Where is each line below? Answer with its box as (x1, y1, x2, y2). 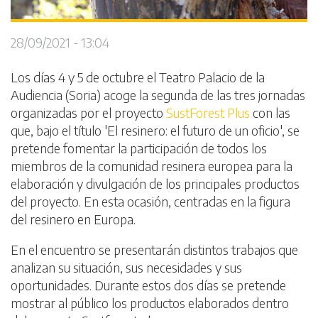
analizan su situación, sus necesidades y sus (11, 259, 242, 276)
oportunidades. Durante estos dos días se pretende (11, 277, 286, 294)
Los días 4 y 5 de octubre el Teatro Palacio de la (11, 69, 265, 86)
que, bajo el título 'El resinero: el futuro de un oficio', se (11, 122, 300, 139)
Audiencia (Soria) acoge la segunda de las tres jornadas (11, 87, 305, 104)
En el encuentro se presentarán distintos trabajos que (11, 241, 298, 258)
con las (250, 104, 290, 121)
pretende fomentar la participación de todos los (11, 140, 267, 157)
